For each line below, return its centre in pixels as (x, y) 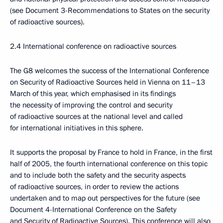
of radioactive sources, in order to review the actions (94, 187)
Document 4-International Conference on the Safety (93, 210)
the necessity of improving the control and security (91, 105)
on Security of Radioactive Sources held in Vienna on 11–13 (108, 82)
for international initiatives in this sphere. (77, 128)
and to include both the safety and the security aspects (98, 175)
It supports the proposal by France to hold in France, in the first (111, 152)
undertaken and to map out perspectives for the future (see (105, 198)
